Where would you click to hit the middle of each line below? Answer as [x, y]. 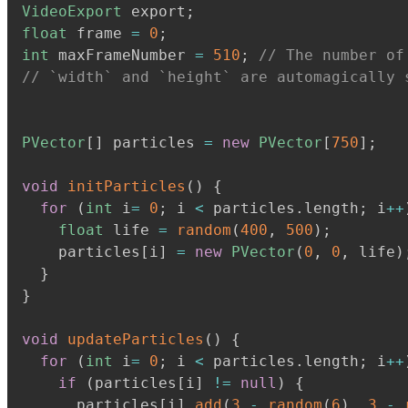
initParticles [127, 186]
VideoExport [72, 11]
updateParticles [136, 339]
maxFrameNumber [122, 55]
